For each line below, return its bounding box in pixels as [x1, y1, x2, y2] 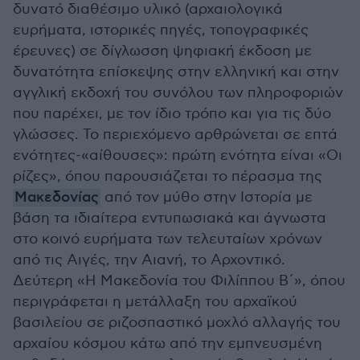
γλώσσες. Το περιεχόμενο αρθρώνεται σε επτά [13, 126, 337, 143]
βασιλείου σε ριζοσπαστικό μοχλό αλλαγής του [13, 314, 341, 331]
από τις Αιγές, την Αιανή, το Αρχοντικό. [13, 252, 285, 268]
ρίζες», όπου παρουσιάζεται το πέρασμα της [13, 168, 322, 185]
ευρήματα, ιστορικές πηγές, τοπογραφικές [13, 22, 309, 39]
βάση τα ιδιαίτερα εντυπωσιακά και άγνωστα [13, 210, 326, 227]
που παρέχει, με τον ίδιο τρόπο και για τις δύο [13, 105, 331, 122]
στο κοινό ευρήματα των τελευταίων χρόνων [13, 231, 322, 247]
